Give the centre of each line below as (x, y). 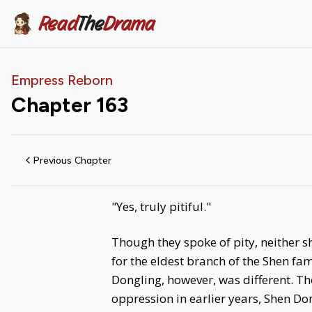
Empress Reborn (62, 80)
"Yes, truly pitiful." (161, 206)
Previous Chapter (72, 160)
